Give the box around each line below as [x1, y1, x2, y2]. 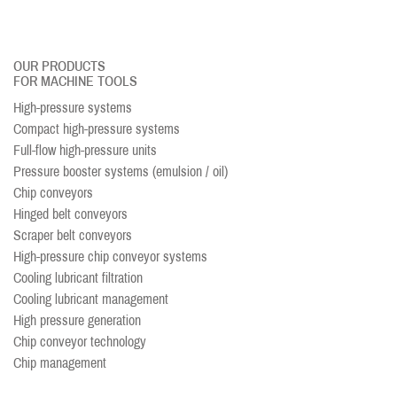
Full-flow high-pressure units [13, 143, 157, 158]
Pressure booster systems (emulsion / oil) [13, 164, 228, 179]
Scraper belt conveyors [13, 228, 132, 243]
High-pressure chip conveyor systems [13, 249, 207, 264]
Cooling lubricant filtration [13, 270, 143, 285]
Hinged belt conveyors [13, 206, 128, 222]
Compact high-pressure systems [13, 121, 180, 136]
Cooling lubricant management [13, 292, 168, 307]
